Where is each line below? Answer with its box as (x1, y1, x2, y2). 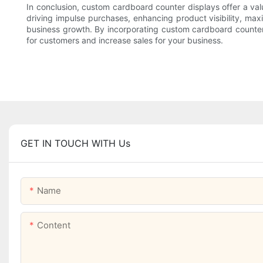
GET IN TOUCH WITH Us (21, 137, 130, 150)
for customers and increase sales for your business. (26, 35, 223, 46)
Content (37, 220, 70, 231)
